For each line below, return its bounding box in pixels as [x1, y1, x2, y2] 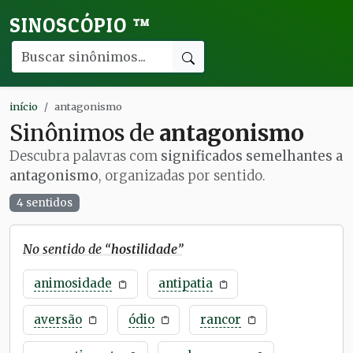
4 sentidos [16, 196, 72, 210]
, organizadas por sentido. [98, 167, 266, 184]
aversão [33, 312, 82, 328]
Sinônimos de [9, 119, 159, 147]
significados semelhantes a [161, 147, 343, 165]
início [9, 100, 38, 113]
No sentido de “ [23, 240, 111, 257]
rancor [200, 312, 242, 328]
